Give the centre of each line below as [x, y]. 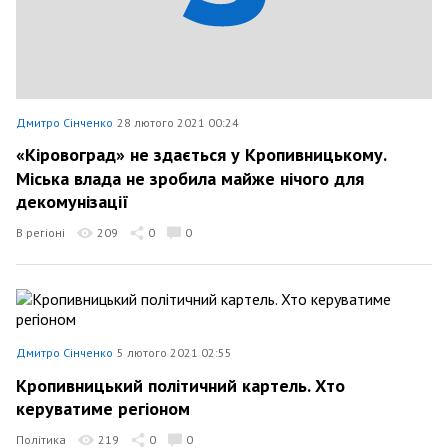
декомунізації [72, 201]
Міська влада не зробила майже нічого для [190, 178]
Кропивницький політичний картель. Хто [180, 385]
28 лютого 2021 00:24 [178, 122]
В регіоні [40, 232]
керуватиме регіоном [103, 408]
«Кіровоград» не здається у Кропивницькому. [201, 154]
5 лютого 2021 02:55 [174, 352]
